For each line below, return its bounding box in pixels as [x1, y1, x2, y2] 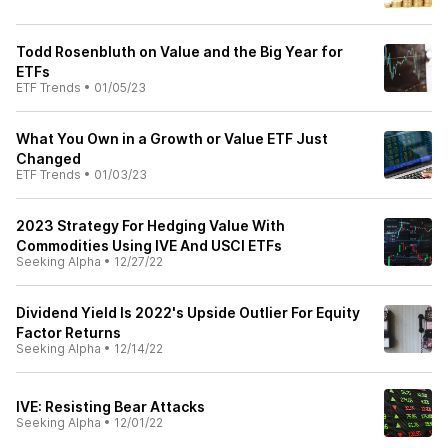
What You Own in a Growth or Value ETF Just [16, 130, 328, 147]
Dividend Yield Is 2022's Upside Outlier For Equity [16, 304, 360, 321]
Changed [16, 150, 81, 167]
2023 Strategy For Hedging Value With [16, 217, 285, 234]
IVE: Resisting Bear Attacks [16, 398, 205, 415]
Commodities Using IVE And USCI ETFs [16, 237, 282, 254]
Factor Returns [16, 324, 121, 341]
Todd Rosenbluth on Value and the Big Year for [16, 43, 343, 60]
